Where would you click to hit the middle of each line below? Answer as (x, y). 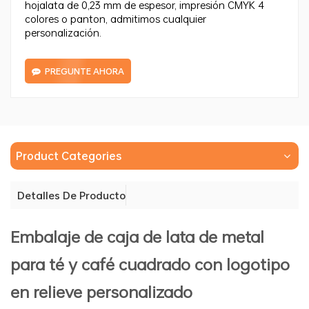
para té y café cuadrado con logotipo (150, 263)
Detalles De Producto (71, 195)
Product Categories (69, 156)
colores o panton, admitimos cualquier (116, 18)
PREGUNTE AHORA (84, 71)
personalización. (63, 32)
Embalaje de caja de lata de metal (137, 236)
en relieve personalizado (101, 291)
